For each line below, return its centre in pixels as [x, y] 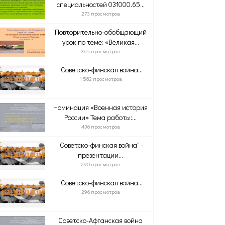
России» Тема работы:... [101, 117]
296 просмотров [100, 192]
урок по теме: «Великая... [100, 42]
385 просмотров [101, 51]
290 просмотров [101, 164]
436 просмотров [100, 126]
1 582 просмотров [100, 79]
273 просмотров [100, 13]
